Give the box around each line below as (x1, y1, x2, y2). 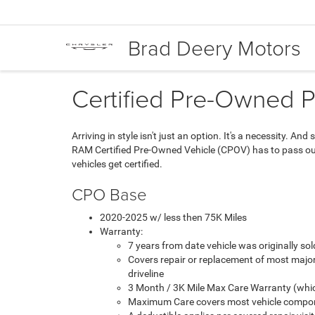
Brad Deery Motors (128, 32, 301, 62)
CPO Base (72, 182, 147, 205)
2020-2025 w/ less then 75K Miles (100, 212, 247, 223)
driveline (128, 268, 164, 279)
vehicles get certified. (72, 158, 162, 169)
